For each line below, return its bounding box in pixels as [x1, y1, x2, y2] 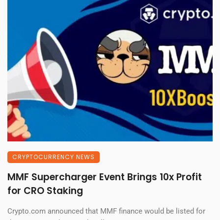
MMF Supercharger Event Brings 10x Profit [7, 170, 202, 184]
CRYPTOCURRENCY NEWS [12, 153, 95, 162]
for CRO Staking [7, 184, 83, 198]
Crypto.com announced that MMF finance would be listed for [7, 207, 205, 216]
